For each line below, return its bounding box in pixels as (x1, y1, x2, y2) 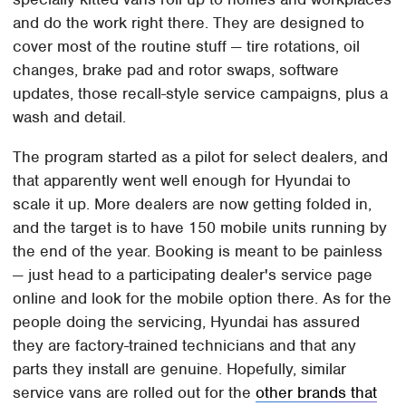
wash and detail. (13, 106, 127, 127)
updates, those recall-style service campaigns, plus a (13, 82, 389, 103)
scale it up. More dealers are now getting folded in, (13, 193, 372, 214)
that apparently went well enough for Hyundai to (13, 169, 352, 190)
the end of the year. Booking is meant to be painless (13, 240, 383, 261)
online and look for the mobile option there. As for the (13, 287, 392, 308)
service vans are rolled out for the (13, 382, 256, 402)
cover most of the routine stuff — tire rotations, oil (13, 35, 361, 56)
